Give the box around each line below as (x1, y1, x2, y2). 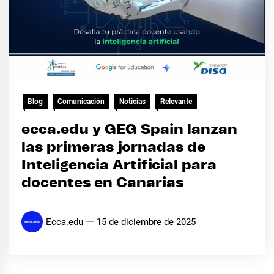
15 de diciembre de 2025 (97, 216, 196, 228)
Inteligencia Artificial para (21, 158, 217, 172)
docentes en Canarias (21, 176, 183, 190)
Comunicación (57, 97, 105, 106)
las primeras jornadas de (21, 140, 206, 155)
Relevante (160, 97, 192, 106)
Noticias (119, 97, 146, 106)
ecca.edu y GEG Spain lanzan (21, 122, 237, 137)
